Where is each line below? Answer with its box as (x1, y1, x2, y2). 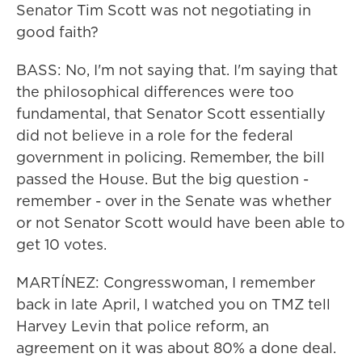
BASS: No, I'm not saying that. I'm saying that (16, 60, 338, 80)
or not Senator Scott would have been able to (16, 213, 345, 233)
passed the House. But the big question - (16, 169, 309, 189)
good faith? (16, 22, 99, 42)
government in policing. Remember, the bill (16, 147, 325, 167)
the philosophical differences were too (16, 82, 294, 102)
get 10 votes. (16, 234, 107, 255)
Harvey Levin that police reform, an (16, 316, 269, 336)
